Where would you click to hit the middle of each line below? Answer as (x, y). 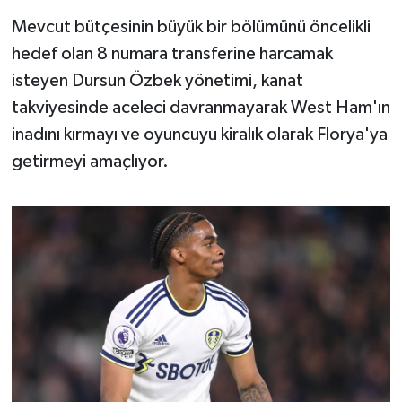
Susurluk (80, 16)
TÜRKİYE (81, 199)
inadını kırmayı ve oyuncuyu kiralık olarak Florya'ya (199, 135)
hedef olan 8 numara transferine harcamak (172, 54)
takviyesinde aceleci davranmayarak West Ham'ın (201, 108)
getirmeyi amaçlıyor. (90, 162)
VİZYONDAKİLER (109, 245)
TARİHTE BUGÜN (109, 61)
